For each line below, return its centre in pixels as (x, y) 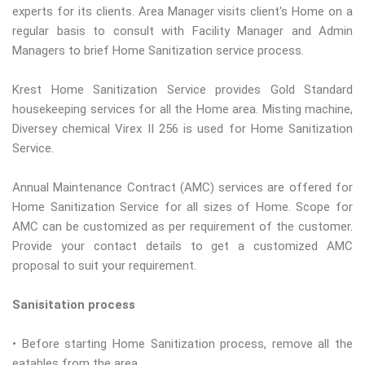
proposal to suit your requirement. (104, 266)
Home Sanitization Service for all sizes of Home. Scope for (182, 207)
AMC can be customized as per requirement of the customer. (182, 227)
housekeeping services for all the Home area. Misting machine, (182, 110)
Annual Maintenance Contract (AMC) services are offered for (182, 188)
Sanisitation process (74, 305)
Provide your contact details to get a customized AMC (182, 246)
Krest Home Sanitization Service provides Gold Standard (182, 90)
